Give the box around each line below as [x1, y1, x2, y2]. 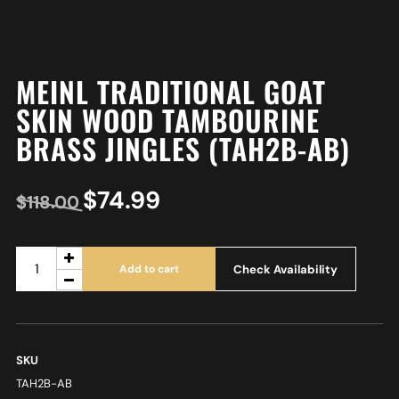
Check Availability [232, 261, 338, 277]
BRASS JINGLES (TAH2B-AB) [15, 127, 350, 170]
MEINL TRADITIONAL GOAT [15, 70, 326, 113]
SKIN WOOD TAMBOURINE [15, 99, 320, 142]
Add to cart [118, 262, 179, 277]
